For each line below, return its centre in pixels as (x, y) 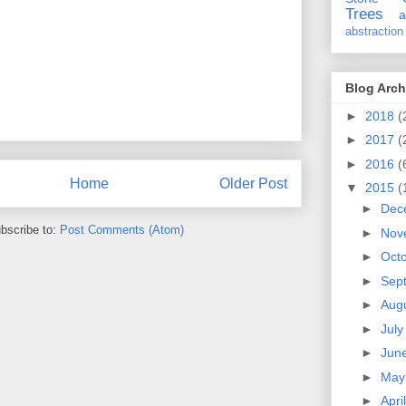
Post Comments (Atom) (122, 229)
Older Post (253, 184)
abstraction (374, 32)
